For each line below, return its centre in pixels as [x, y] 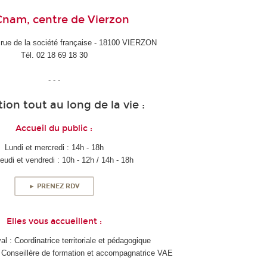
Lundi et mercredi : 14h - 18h [54, 147]
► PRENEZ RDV [54, 187]
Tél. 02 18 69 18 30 [54, 55]
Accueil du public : [54, 128]
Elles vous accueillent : [54, 222]
